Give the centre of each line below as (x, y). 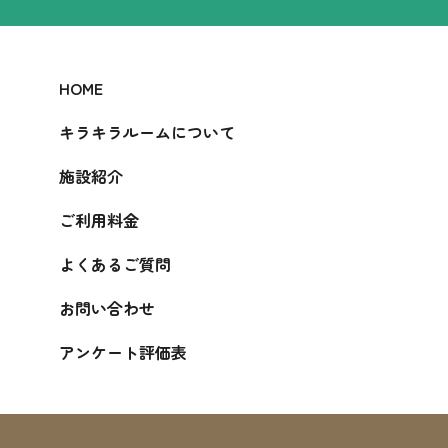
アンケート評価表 (123, 351)
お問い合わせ (107, 307)
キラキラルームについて (147, 131)
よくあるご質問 (115, 263)
